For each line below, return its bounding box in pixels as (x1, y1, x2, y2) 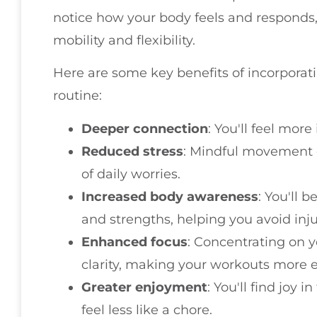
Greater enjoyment (81, 279, 207, 295)
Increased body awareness (81, 188, 258, 204)
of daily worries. (81, 166, 180, 182)
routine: (53, 88, 102, 104)
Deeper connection (81, 120, 208, 137)
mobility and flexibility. (53, 32, 195, 48)
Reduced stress (81, 143, 183, 159)
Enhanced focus (81, 234, 188, 250)
